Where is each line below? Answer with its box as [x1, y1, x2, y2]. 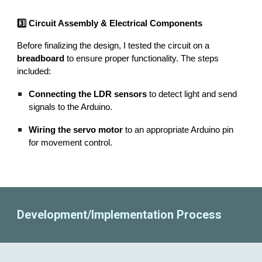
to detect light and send [147, 89, 237, 99]
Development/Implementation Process [17, 208, 222, 222]
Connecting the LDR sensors [29, 89, 147, 99]
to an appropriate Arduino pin [123, 125, 234, 135]
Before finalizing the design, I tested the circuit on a [17, 40, 210, 50]
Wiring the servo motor [29, 125, 123, 135]
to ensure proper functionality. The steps [64, 53, 219, 63]
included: [17, 66, 51, 76]
